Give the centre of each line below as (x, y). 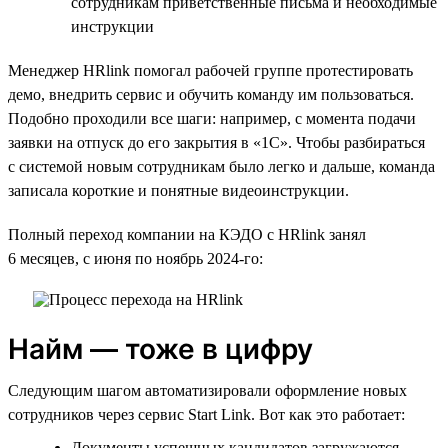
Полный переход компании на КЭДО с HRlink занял (187, 234)
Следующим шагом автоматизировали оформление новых (207, 390)
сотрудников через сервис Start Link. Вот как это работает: (206, 414)
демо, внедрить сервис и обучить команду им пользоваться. (211, 94)
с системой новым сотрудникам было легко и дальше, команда (221, 166)
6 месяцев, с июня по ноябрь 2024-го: (135, 258)
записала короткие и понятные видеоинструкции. (178, 190)
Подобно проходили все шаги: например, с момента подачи (212, 118)
